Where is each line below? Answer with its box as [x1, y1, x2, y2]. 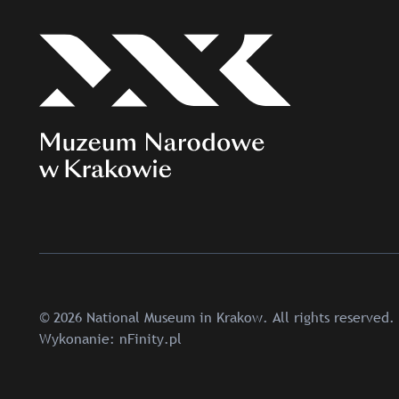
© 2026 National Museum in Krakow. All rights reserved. [39, 306, 395, 327]
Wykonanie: [39, 328, 119, 348]
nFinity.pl [119, 328, 182, 348]
